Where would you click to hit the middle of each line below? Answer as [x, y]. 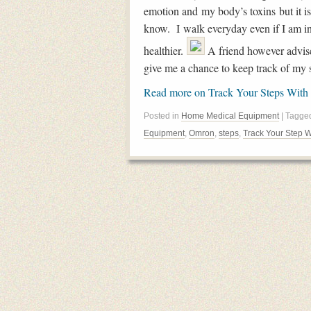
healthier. [165, 50]
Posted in [162, 116]
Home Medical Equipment [230, 116]
